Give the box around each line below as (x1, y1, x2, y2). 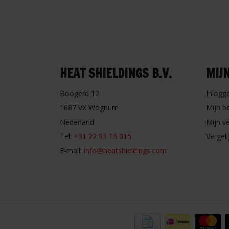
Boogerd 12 (60, 88, 99, 99)
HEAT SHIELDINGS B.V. (60, 64, 172, 82)
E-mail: (60, 146, 84, 156)
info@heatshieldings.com (84, 146, 167, 156)
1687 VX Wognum (60, 103, 119, 113)
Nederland (60, 117, 94, 127)
